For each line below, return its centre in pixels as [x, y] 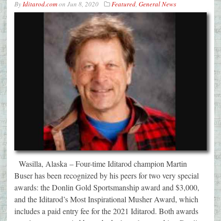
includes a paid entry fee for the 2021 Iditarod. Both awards [106, 211]
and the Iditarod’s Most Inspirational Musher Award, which [106, 199]
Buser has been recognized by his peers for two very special [107, 175]
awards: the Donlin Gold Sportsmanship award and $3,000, [107, 187]
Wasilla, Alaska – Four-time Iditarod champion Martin [101, 163]
